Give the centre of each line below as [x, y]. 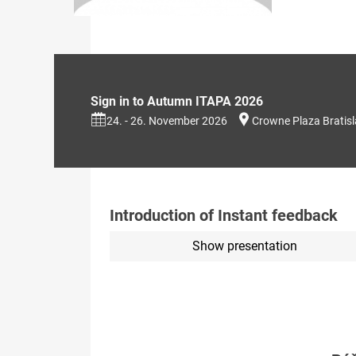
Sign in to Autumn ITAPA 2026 [177, 102]
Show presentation [244, 246]
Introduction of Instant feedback [224, 216]
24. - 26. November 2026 [167, 121]
